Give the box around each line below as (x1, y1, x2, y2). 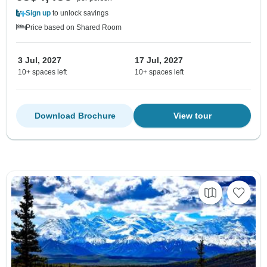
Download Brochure (34, 110, 116, 120)
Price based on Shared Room (26, 23, 122, 32)
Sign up (26, 8, 51, 17)
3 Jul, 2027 (18, 55, 61, 65)
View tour (173, 110, 212, 120)
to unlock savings (51, 8, 108, 17)
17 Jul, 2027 (135, 55, 183, 65)
